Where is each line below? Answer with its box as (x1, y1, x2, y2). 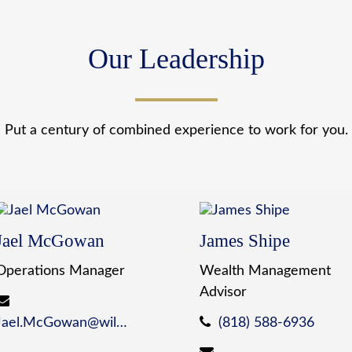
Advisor (200, 285, 247, 300)
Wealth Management (200, 264, 331, 279)
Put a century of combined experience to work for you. (4, 123, 348, 138)
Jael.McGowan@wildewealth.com (116, 316, 128, 331)
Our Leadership (87, 43, 265, 75)
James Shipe (200, 231, 290, 251)
